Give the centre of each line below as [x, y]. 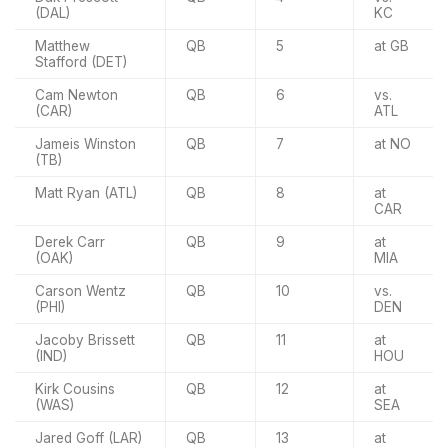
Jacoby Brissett [85, 339]
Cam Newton [76, 94]
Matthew [62, 45]
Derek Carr [70, 241]
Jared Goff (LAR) [88, 437]
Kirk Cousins [75, 388]
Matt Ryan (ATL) [86, 192]
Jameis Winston [85, 143]
